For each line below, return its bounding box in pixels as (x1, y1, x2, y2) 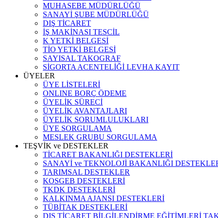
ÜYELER (23, 72, 55, 80)
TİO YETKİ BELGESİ (43, 45, 116, 54)
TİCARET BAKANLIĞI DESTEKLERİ (43, 150, 173, 159)
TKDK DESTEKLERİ (43, 185, 115, 194)
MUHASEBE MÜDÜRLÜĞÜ (43, 1, 141, 10)
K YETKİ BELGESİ (43, 36, 109, 45)
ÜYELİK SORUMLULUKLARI (43, 115, 148, 124)
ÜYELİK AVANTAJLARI (43, 107, 127, 115)
